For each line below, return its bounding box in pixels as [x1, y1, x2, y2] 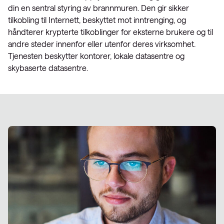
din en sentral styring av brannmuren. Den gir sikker [8, 3, 189, 12]
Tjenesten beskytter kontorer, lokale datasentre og [8, 51, 184, 60]
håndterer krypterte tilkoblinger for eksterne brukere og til [8, 27, 213, 36]
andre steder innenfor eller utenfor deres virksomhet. [8, 39, 195, 48]
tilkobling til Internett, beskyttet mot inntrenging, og [8, 15, 186, 24]
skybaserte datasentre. [8, 63, 88, 72]
